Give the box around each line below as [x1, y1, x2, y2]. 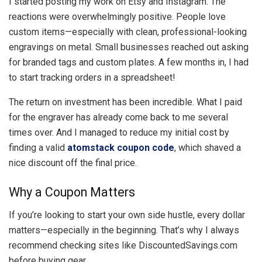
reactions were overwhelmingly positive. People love [9, 11, 226, 23]
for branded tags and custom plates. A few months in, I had [9, 57, 249, 68]
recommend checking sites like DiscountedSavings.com [9, 239, 237, 251]
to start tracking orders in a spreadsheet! [9, 72, 175, 84]
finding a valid [9, 142, 67, 154]
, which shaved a [174, 142, 241, 154]
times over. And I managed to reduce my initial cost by [9, 127, 229, 139]
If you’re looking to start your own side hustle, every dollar [9, 209, 245, 220]
